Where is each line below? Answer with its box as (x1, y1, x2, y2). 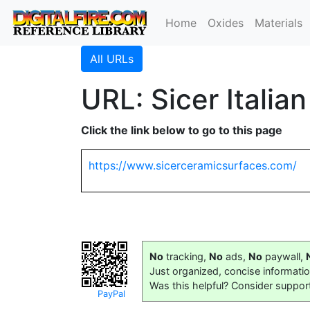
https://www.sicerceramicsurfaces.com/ (89, 158, 297, 172)
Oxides (208, 16, 244, 30)
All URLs (90, 52, 134, 66)
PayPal (98, 289, 125, 299)
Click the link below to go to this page (81, 123, 282, 137)
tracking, (163, 250, 209, 262)
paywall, (262, 250, 306, 262)
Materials (255, 16, 303, 30)
